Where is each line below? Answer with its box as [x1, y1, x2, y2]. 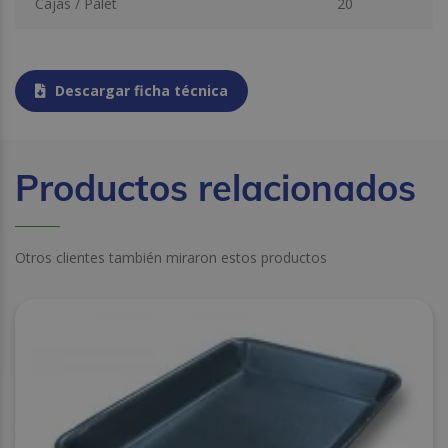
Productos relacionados [15, 165, 416, 211]
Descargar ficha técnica [51, 80, 228, 100]
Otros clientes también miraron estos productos [15, 248, 327, 268]
